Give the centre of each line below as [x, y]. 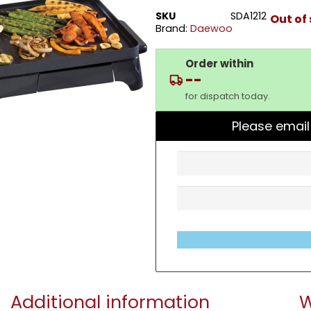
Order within [219, 63]
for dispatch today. [228, 96]
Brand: [173, 28]
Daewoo [211, 28]
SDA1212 [249, 16]
